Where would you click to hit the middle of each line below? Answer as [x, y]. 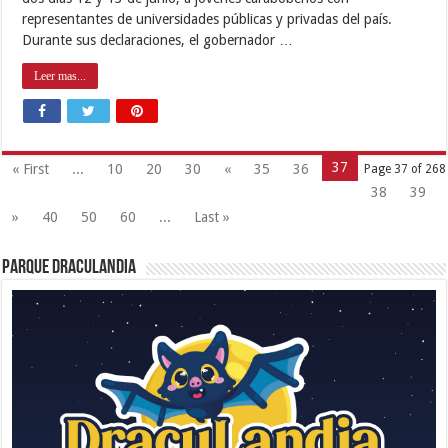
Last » [212, 217]
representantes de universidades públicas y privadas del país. [207, 19]
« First [31, 169]
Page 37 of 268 [404, 169]
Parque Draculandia [69, 268]
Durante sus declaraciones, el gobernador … [158, 40]
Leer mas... [60, 76]
